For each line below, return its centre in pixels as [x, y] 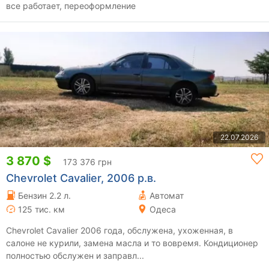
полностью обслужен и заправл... [75, 255]
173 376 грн [87, 162]
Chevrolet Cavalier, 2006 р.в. [81, 178]
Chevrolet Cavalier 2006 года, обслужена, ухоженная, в [119, 230]
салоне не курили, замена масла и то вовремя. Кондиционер [105, 243]
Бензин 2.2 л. [44, 195]
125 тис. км [41, 209]
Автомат [167, 195]
